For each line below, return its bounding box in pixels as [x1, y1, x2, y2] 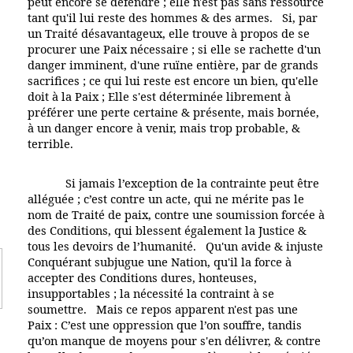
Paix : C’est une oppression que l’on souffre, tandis [28, 316, 302, 333]
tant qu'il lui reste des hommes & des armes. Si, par [28, 9, 318, 25]
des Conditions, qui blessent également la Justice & [28, 221, 307, 238]
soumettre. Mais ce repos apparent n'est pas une [28, 300, 298, 317]
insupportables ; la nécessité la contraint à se [28, 284, 274, 301]
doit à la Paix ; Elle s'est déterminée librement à [28, 87, 291, 104]
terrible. [28, 135, 73, 151]
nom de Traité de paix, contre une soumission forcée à [28, 206, 325, 222]
